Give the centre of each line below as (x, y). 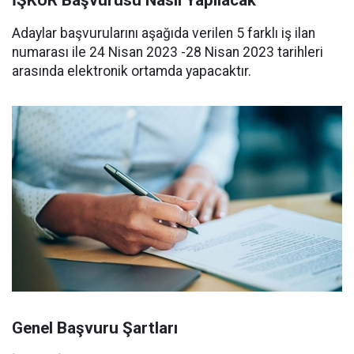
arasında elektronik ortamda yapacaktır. (132, 71)
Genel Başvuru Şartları (95, 328)
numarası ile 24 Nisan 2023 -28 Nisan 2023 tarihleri (168, 52)
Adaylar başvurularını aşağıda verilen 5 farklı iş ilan (164, 33)
